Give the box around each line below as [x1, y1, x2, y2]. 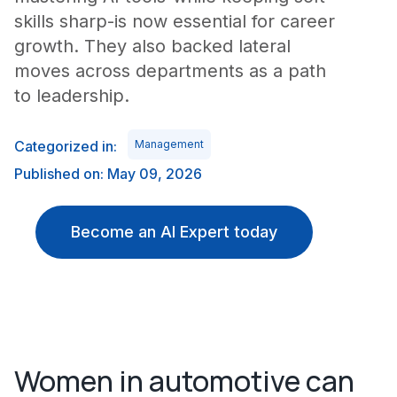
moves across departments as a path [14, 60, 326, 82]
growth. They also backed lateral [14, 35, 291, 57]
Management [135, 137, 204, 151]
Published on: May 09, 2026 [14, 165, 202, 183]
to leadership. [14, 85, 129, 106]
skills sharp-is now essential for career [14, 11, 335, 32]
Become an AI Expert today [70, 222, 277, 241]
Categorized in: [14, 137, 117, 155]
